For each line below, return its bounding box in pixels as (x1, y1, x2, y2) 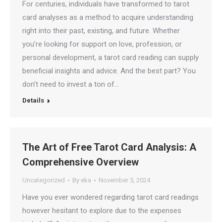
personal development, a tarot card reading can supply (22, 53, 199, 62)
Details (22, 97, 44, 104)
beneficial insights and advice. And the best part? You (22, 66, 196, 75)
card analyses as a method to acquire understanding (22, 13, 193, 22)
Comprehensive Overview (22, 156, 139, 168)
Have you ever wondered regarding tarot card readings (22, 193, 199, 202)
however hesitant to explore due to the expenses (22, 206, 181, 215)
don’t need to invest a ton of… (22, 80, 119, 89)
